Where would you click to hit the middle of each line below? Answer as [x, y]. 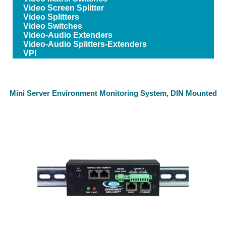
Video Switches [52, 26]
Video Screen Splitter [63, 8]
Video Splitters [51, 17]
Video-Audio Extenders [68, 35]
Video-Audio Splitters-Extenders [85, 44]
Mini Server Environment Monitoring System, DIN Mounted [113, 93]
